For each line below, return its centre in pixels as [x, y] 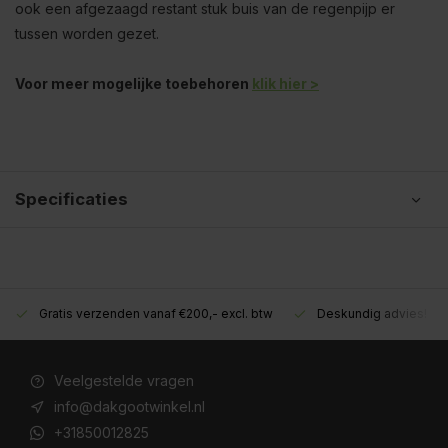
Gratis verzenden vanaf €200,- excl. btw [156, 313]
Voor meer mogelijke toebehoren [133, 83]
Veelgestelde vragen [124, 380]
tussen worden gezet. [87, 33]
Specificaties [71, 199]
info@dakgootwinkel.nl [129, 406]
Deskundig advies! [372, 313]
